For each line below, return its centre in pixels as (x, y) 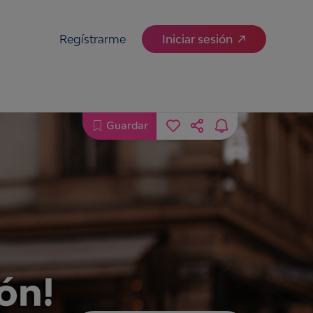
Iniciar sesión (198, 39)
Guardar (127, 126)
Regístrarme (93, 39)
